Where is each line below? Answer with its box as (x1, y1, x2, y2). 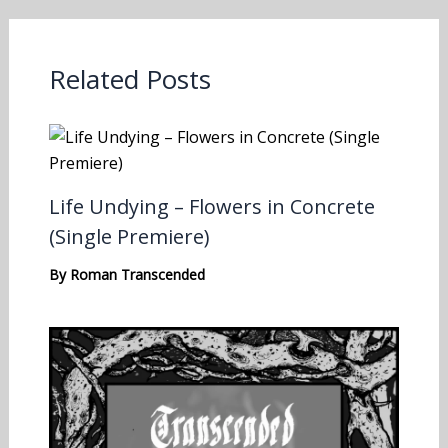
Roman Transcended (69, 264, 205, 284)
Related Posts (48, 60, 211, 97)
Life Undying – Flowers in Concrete (48, 192, 375, 220)
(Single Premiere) (48, 222, 210, 250)
